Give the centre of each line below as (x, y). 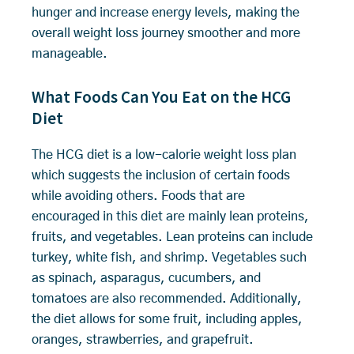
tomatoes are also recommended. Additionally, (167, 298)
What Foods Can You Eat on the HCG (161, 96)
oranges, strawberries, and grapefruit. (143, 339)
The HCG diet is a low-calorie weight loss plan (164, 154)
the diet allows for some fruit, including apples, (167, 319)
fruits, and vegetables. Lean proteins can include (172, 237)
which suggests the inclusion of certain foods (161, 175)
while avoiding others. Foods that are (138, 196)
